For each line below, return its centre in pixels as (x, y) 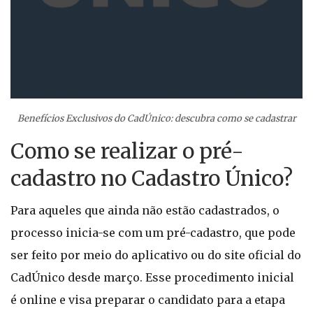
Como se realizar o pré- (127, 151)
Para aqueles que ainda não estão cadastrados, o (145, 210)
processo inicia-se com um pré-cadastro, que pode (153, 233)
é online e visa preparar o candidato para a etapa (148, 300)
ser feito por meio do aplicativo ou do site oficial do (156, 255)
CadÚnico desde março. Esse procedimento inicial (152, 277)
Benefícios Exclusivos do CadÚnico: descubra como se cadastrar (156, 118)
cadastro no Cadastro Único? (152, 178)
